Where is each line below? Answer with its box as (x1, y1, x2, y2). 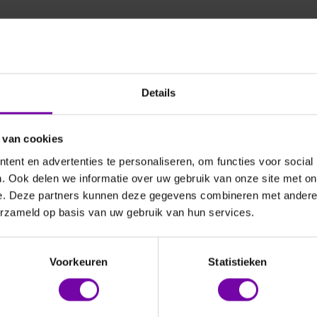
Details (141, 86, 176, 99)
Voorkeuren (50, 255, 108, 268)
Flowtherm (123, 229, 205, 249)
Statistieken (208, 255, 267, 268)
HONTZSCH (123, 217, 171, 228)
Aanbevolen (38, 28, 101, 42)
